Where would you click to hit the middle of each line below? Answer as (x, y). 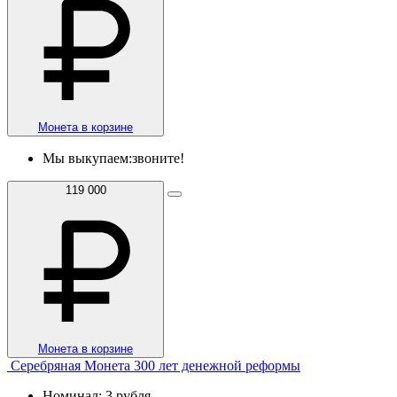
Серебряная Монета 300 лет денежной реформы (156, 365)
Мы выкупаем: (87, 158)
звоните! (158, 158)
